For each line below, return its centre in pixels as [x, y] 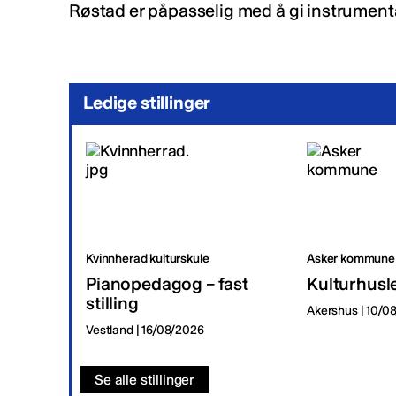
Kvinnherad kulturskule [148, 259]
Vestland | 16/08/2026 [145, 330]
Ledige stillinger [147, 103]
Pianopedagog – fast [167, 284]
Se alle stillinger [145, 380]
